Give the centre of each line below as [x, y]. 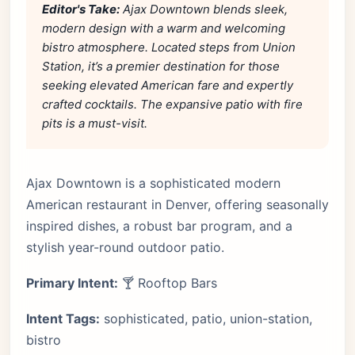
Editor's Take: [81, 9]
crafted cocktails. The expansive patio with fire [172, 104]
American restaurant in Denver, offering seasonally [177, 204]
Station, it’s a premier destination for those [161, 66]
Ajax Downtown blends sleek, [204, 9]
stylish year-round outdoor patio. [125, 247]
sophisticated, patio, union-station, [206, 319]
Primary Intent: [72, 283]
